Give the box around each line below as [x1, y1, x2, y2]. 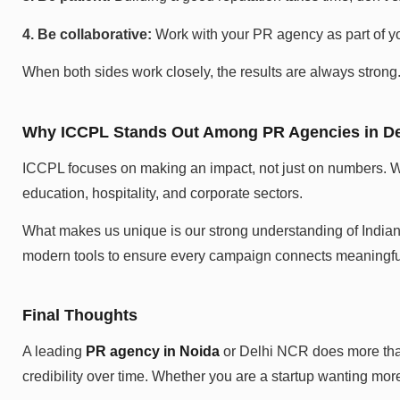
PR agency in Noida [86, 344, 220, 360]
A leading [22, 344, 86, 360]
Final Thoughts [22, 306, 137, 325]
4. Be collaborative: [22, 26, 152, 42]
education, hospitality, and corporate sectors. [22, 185, 303, 201]
